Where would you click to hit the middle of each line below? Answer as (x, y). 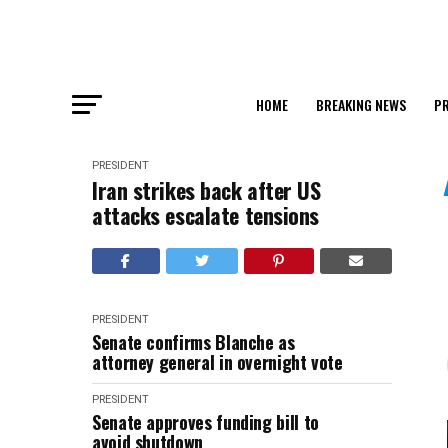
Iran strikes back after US (206, 190)
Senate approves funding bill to (205, 422)
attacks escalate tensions (205, 215)
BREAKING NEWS (360, 104)
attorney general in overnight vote (217, 362)
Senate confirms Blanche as (193, 342)
